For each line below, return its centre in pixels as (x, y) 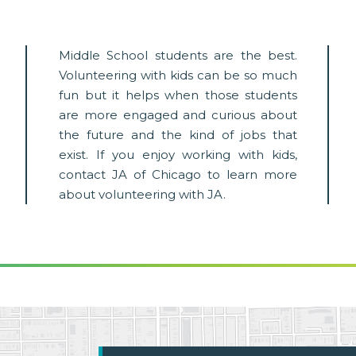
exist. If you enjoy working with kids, (178, 155)
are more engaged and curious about (178, 115)
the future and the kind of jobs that (178, 135)
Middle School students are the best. (178, 56)
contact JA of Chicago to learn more (178, 175)
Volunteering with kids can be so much (178, 75)
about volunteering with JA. (142, 195)
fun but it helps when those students (178, 95)
